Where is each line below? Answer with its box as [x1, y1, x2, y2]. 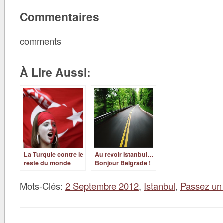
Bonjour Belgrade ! [95, 158, 151, 167]
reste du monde [24, 158, 71, 167]
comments [20, 34, 61, 47]
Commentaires [20, 8, 99, 25]
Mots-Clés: [20, 179, 65, 192]
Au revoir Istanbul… [95, 150, 153, 159]
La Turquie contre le [24, 150, 83, 159]
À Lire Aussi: [20, 64, 91, 80]
